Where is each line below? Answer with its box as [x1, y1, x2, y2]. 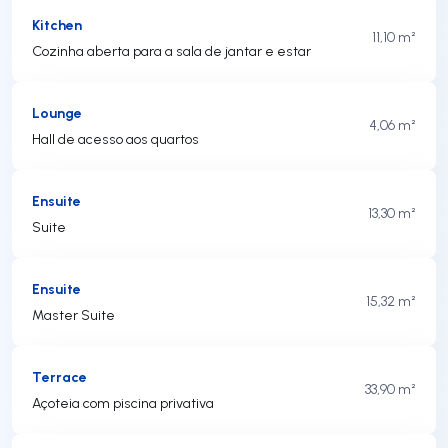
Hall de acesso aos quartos [32, 129, 199, 148]
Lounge [32, 102, 82, 122]
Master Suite [32, 305, 115, 324]
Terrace [32, 366, 87, 386]
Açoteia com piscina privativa [32, 393, 214, 412]
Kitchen [32, 14, 82, 34]
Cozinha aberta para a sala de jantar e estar [32, 41, 311, 60]
